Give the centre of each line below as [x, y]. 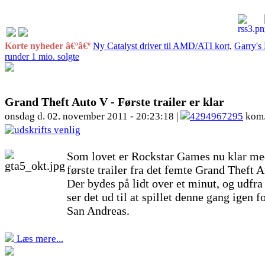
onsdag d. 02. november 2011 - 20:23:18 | [93, 116]
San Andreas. [98, 211]
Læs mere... [39, 239]
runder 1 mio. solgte [42, 56]
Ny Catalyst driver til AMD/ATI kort [161, 46]
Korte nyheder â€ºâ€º [49, 46]
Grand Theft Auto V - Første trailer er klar [114, 102]
